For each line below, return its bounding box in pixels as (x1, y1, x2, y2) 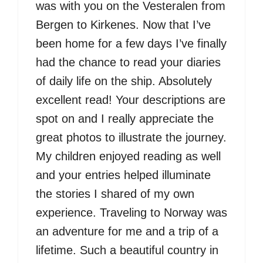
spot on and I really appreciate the (36, 112, 214, 125)
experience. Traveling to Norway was (36, 205, 227, 219)
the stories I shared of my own (36, 187, 194, 200)
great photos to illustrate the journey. (36, 130, 227, 144)
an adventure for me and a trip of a (36, 224, 218, 238)
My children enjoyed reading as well (36, 149, 221, 163)
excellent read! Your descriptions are (36, 93, 225, 106)
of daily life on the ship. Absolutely (36, 74, 212, 87)
